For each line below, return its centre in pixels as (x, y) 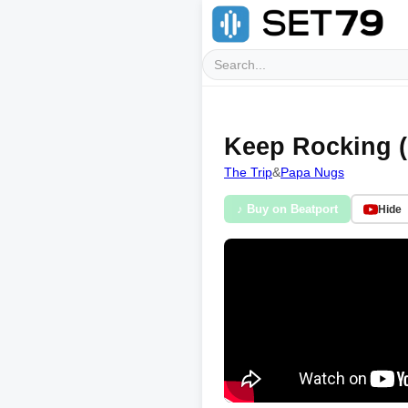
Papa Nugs (312, 172)
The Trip (248, 172)
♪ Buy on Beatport (287, 209)
